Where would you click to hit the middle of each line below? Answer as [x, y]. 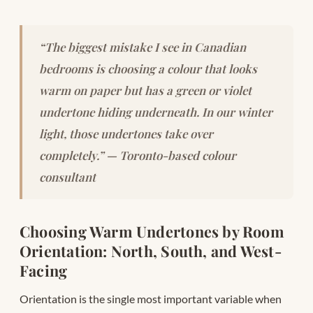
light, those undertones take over [126, 134]
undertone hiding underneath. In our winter [156, 112]
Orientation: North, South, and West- [151, 251]
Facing [44, 271]
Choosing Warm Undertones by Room [152, 232]
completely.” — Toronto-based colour [138, 155]
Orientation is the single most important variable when [151, 299]
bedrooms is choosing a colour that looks [148, 69]
